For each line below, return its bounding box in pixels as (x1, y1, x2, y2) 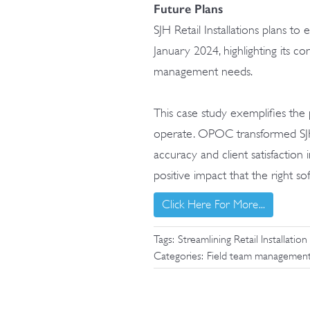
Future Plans (154, 1, 223, 17)
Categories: (154, 250, 203, 262)
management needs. (154, 64, 253, 78)
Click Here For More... (162, 198, 265, 211)
